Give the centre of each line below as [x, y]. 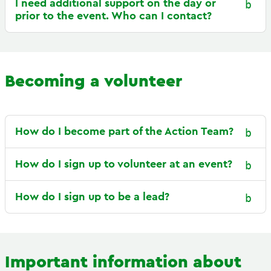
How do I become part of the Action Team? [124, 131]
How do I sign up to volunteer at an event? [124, 164]
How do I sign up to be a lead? [92, 197]
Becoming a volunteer [93, 81]
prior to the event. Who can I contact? [113, 16]
